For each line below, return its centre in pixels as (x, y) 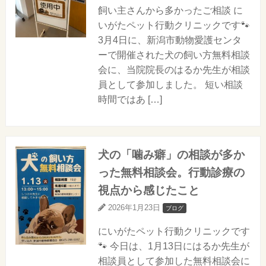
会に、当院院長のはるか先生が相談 (174, 70)
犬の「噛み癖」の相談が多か (171, 155)
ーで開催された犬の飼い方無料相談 (174, 55)
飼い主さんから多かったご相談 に (170, 11)
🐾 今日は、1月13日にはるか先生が (173, 246)
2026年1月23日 (135, 208)
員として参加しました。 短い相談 (170, 85)
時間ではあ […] (130, 100)
